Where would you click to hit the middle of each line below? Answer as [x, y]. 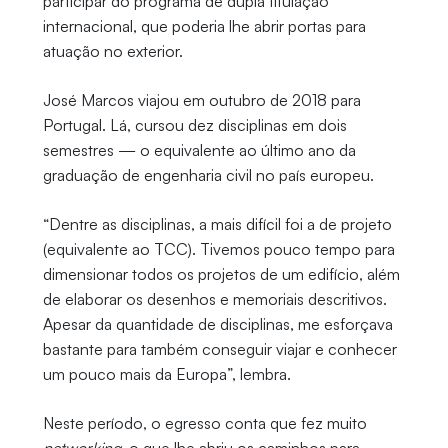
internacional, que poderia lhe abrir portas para [204, 25]
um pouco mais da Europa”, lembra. [166, 373]
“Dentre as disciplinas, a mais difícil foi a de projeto [217, 223]
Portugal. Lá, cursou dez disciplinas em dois [194, 124]
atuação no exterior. [114, 50]
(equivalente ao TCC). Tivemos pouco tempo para [218, 248]
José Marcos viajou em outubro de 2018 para [201, 99]
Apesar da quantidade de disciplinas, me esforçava [217, 323]
